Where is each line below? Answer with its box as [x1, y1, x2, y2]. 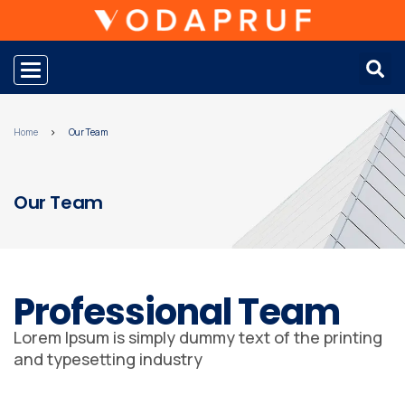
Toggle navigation [30, 61, 138, 79]
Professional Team [14, 286, 340, 337]
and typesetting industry [14, 347, 202, 370]
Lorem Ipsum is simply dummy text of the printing [14, 325, 382, 348]
